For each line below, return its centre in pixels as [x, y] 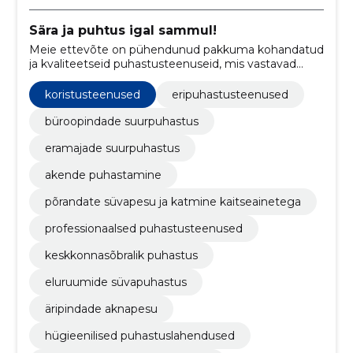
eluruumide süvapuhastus [115, 282]
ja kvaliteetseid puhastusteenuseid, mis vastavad [162, 63]
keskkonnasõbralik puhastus [121, 255]
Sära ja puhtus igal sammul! [123, 30]
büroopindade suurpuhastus [121, 121]
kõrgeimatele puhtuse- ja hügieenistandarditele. [161, 78]
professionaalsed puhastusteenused [143, 228]
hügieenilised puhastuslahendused [139, 335]
